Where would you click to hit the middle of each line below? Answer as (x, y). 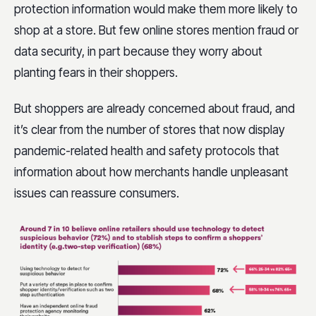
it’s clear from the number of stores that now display (150, 130)
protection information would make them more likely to (156, 10)
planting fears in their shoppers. (96, 73)
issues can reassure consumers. (97, 194)
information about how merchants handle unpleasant (151, 172)
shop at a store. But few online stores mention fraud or (156, 31)
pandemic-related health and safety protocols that (147, 151)
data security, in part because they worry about (138, 52)
